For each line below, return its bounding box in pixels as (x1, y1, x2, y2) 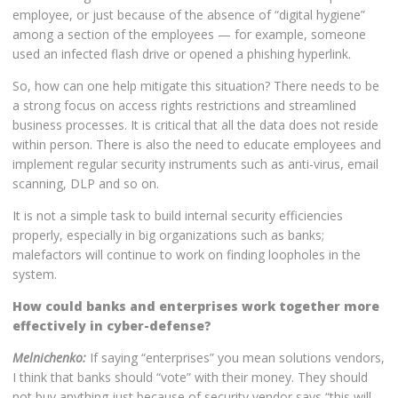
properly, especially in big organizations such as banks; (12, 227, 324, 243)
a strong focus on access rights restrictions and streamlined (12, 97, 356, 114)
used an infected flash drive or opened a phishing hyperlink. (12, 45, 351, 62)
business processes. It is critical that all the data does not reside (12, 116, 378, 133)
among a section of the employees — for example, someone (12, 26, 366, 43)
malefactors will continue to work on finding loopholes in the (12, 246, 361, 263)
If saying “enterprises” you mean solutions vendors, (90, 349, 385, 366)
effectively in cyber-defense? (12, 317, 211, 334)
